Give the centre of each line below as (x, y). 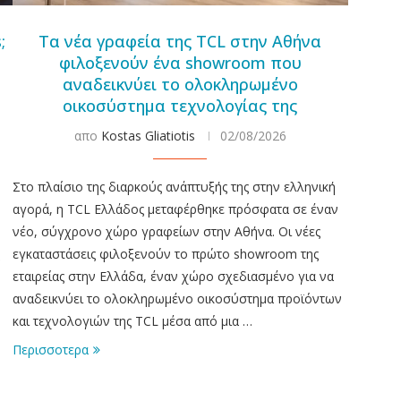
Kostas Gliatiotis (148, 135)
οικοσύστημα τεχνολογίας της (180, 105)
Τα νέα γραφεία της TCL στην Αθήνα (180, 41)
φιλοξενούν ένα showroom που (180, 62)
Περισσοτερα (50, 349)
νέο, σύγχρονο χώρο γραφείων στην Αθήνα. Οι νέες (166, 231)
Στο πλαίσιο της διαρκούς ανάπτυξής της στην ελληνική (174, 186)
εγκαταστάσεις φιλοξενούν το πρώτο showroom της (165, 253)
